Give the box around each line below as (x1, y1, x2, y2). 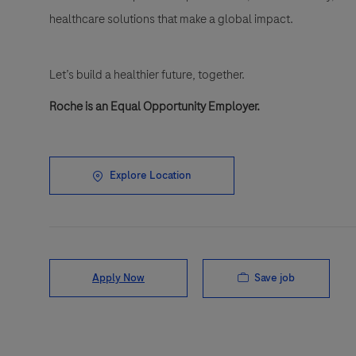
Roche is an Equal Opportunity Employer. (49, 98, 260, 116)
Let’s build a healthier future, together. (49, 66, 245, 84)
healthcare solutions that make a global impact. (49, 10, 293, 29)
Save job (254, 270, 295, 286)
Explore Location (110, 168, 192, 184)
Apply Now (92, 270, 145, 286)
